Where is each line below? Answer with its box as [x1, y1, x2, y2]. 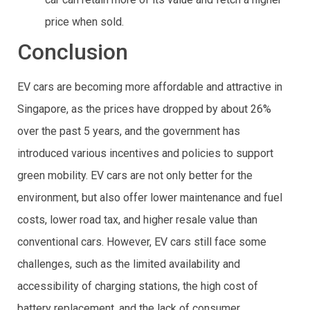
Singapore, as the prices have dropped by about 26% [17, 102, 271, 116]
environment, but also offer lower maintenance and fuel [17, 190, 282, 204]
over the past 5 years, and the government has [17, 124, 240, 138]
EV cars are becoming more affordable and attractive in [17, 80, 282, 93]
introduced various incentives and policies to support [17, 146, 273, 160]
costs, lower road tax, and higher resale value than [17, 212, 257, 226]
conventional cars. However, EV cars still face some [17, 235, 266, 248]
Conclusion [17, 38, 134, 65]
